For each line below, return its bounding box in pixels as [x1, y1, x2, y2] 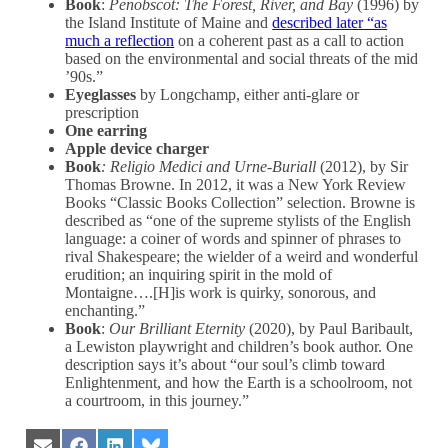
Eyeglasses [65, 86, 137, 104]
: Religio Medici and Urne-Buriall [101, 158, 317, 176]
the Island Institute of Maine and [65, 14, 273, 32]
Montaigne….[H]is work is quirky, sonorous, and [65, 284, 377, 302]
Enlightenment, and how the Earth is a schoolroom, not [65, 374, 413, 392]
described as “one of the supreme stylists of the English [65, 212, 412, 230]
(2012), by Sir [316, 158, 409, 176]
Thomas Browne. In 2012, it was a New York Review [65, 176, 407, 194]
